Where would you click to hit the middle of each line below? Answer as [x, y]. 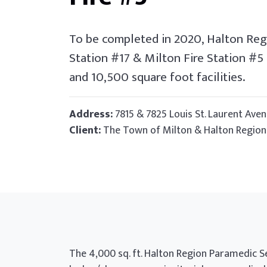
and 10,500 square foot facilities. [157, 77]
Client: [85, 131]
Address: [92, 114]
